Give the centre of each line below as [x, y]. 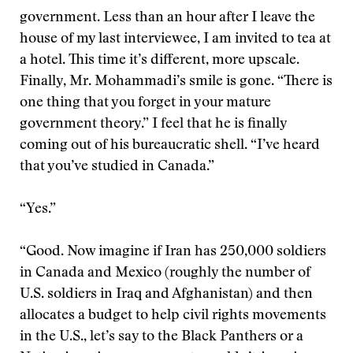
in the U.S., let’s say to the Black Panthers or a [162, 337]
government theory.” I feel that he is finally [153, 124]
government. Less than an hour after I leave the [167, 18]
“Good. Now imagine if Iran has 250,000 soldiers [173, 252]
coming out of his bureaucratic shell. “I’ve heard [170, 146]
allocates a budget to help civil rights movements [173, 316]
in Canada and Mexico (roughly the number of [165, 273]
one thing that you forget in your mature [145, 103]
